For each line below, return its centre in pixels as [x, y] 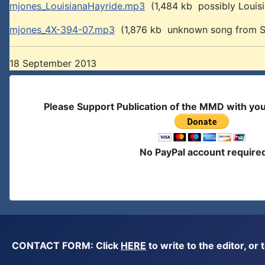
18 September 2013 [53, 63]
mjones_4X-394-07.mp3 [62, 30]
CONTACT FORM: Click [66, 245]
